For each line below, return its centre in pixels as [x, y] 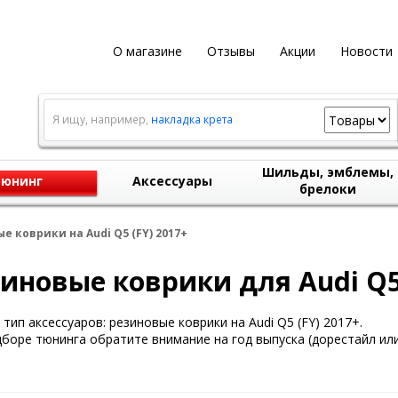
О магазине [147, 51]
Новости [366, 51]
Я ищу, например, [101, 119]
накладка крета [191, 119]
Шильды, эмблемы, [328, 172]
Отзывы [231, 51]
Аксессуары [172, 181]
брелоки [328, 189]
